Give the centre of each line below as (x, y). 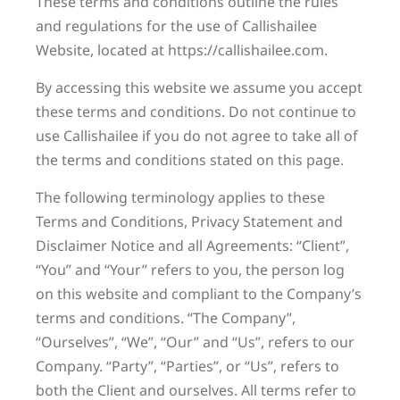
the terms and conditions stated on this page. (190, 160)
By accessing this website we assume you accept (199, 87)
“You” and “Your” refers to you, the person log (190, 270)
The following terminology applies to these (180, 197)
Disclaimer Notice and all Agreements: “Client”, (192, 246)
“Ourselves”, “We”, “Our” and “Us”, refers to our (195, 342)
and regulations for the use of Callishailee (176, 26)
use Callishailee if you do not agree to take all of (197, 136)
